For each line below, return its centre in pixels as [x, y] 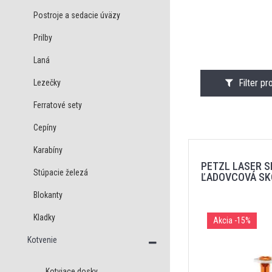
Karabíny [48, 150]
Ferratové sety [58, 105]
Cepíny [45, 127]
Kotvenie [42, 240]
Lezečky [47, 83]
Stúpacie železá [61, 172]
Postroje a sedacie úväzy [77, 15]
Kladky [44, 217]
